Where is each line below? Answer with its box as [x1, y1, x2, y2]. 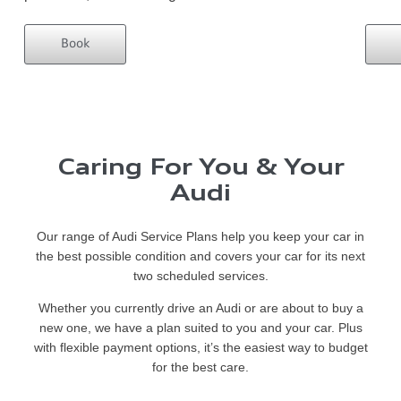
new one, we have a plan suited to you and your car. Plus [38, 320, 363, 336]
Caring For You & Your [56, 158, 345, 181]
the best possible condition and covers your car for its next [36, 249, 365, 264]
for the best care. [152, 360, 249, 375]
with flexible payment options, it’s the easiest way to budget [33, 340, 368, 355]
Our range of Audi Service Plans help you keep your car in [37, 229, 364, 244]
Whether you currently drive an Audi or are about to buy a [38, 301, 363, 316]
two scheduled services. [132, 269, 269, 284]
